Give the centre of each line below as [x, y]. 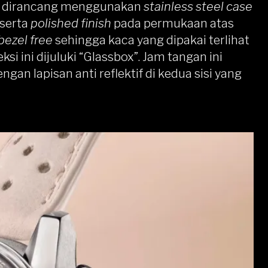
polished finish [70, 23]
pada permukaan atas [173, 23]
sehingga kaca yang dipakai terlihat [151, 40]
